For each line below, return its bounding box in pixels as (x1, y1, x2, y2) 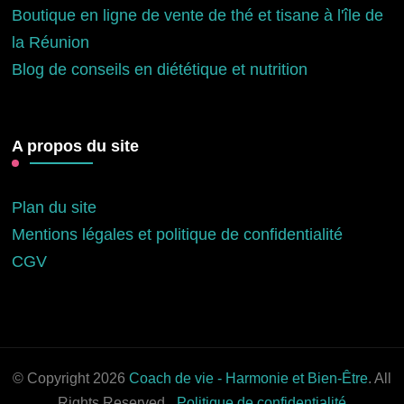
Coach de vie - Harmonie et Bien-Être (129, 371, 368, 387)
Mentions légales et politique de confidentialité (12, 225, 344, 244)
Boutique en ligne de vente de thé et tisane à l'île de (12, 6, 384, 25)
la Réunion (12, 33, 90, 52)
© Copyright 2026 (13, 371, 129, 387)
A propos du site (12, 137, 140, 156)
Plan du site (12, 198, 97, 217)
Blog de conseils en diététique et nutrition (12, 60, 308, 79)
